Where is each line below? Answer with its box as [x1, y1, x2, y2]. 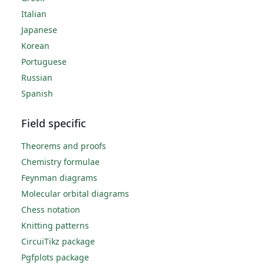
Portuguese [21, 56, 67, 68]
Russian [21, 72, 52, 84]
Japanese [21, 24, 57, 36]
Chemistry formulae [21, 156, 100, 168]
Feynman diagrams [21, 172, 97, 184]
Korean [21, 40, 49, 52]
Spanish [21, 88, 53, 100]
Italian [21, 8, 47, 20]
